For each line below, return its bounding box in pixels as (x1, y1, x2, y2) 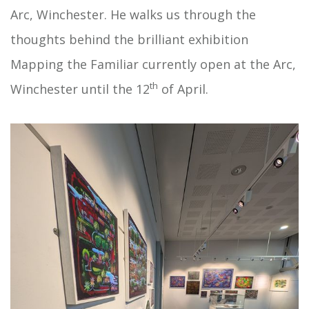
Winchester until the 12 (10, 81, 150, 97)
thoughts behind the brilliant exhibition (10, 31, 248, 48)
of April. (158, 81, 215, 97)
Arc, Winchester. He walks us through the (10, 6, 256, 23)
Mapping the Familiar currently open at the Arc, (10, 56, 296, 72)
